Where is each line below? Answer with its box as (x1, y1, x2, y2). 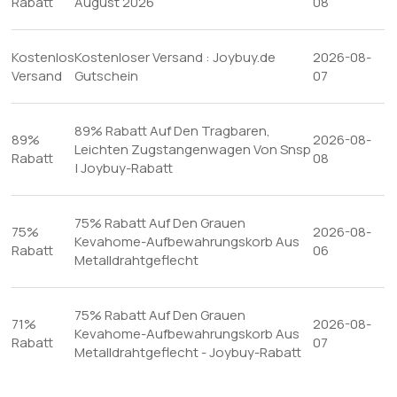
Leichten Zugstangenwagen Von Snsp (74, 140, 312, 159)
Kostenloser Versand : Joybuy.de (74, 48, 276, 66)
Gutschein (74, 66, 139, 85)
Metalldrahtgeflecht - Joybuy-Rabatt (74, 343, 302, 362)
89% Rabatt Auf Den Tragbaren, (74, 121, 271, 140)
